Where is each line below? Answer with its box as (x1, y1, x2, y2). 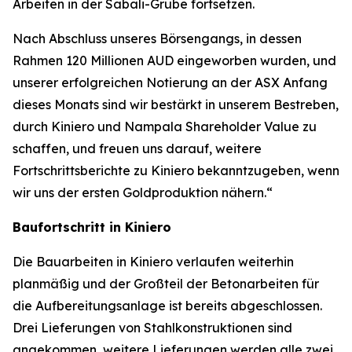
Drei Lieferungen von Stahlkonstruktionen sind (13, 320, 292, 336)
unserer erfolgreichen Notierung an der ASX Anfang (13, 75, 328, 91)
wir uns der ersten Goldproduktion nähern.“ (13, 185, 273, 201)
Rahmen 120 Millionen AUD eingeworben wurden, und (13, 53, 336, 69)
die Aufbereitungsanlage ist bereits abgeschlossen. (13, 298, 322, 314)
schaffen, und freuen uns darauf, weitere (13, 141, 262, 157)
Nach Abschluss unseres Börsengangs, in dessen (13, 31, 302, 47)
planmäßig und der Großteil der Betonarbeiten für (13, 276, 319, 292)
